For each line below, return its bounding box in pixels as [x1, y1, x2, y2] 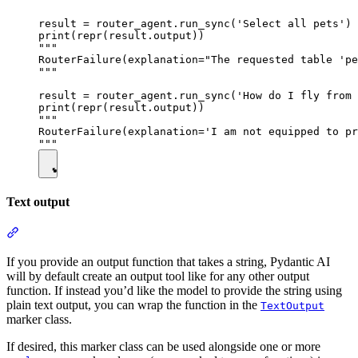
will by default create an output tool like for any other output [6, 269, 309, 284]
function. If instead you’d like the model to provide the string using [6, 284, 342, 298]
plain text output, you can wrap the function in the [6, 298, 261, 312]
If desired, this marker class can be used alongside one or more [6, 340, 320, 354]
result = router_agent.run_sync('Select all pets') [38, 17, 352, 30]
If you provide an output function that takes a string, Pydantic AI [6, 255, 330, 269]
